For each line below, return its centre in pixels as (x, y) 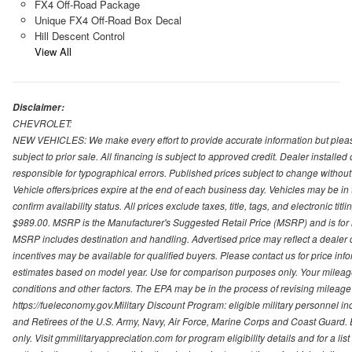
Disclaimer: (38, 107)
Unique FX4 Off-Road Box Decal (108, 20)
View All (53, 51)
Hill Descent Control (79, 35)
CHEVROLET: (42, 123)
